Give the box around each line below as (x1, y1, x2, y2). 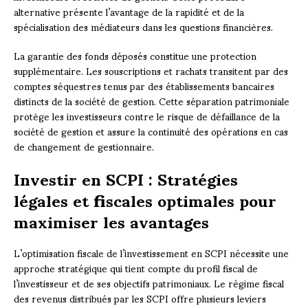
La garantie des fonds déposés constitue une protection (14, 41, 256, 69)
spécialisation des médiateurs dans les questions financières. (14, 12, 273, 41)
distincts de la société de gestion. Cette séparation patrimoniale (14, 86, 289, 115)
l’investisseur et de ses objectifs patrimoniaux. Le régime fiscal (14, 268, 284, 297)
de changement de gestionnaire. (14, 131, 154, 160)
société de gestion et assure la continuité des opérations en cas (14, 116, 288, 145)
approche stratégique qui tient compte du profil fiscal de (14, 253, 258, 282)
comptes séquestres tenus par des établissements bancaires (14, 71, 274, 100)
